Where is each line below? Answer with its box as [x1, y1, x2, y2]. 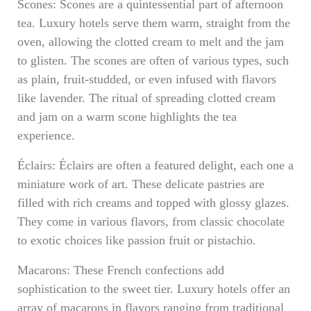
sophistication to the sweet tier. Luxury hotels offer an [17, 282, 290, 296]
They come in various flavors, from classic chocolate [17, 215, 285, 228]
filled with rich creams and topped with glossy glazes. [17, 196, 289, 210]
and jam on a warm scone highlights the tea [17, 110, 237, 124]
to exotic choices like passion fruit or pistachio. [17, 233, 256, 247]
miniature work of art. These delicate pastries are [17, 177, 264, 191]
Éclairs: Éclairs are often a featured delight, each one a [17, 158, 294, 172]
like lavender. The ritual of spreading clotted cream [17, 91, 276, 105]
